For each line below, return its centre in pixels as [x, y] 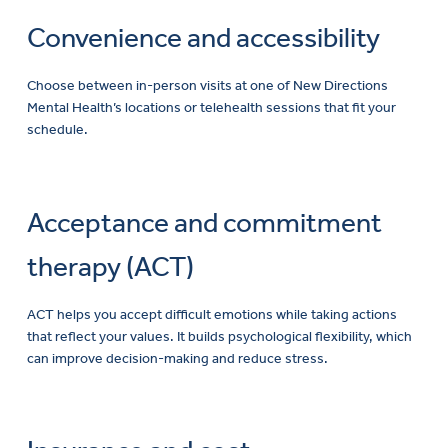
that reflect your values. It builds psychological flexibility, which [219, 336]
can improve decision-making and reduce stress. [177, 358]
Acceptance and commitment [204, 222]
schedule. [57, 129]
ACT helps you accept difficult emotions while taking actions [212, 314]
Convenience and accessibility [203, 38]
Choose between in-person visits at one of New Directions [207, 85]
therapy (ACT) [110, 266]
